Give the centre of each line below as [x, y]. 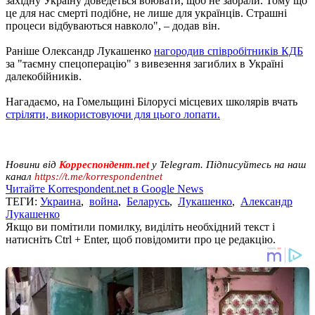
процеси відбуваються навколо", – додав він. [113, 25]
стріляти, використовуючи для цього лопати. [113, 114]
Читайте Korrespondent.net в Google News [104, 188]
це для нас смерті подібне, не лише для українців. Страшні [146, 13]
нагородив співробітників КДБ [229, 51]
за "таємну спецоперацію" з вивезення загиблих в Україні [144, 63]
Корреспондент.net [104, 164]
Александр [266, 201]
